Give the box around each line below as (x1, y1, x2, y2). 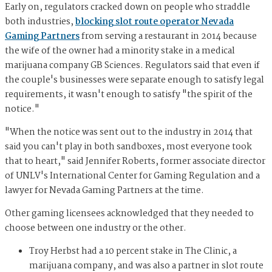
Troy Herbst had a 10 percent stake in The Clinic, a (29, 243, 237, 259)
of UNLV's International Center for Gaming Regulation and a (5, 168, 260, 183)
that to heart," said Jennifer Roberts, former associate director (5, 154, 265, 169)
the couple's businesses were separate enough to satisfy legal (5, 72, 264, 87)
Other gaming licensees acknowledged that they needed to (5, 206, 254, 221)
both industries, (5, 14, 75, 29)
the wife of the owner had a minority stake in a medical (5, 43, 235, 58)
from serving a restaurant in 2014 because (80, 29, 257, 44)
